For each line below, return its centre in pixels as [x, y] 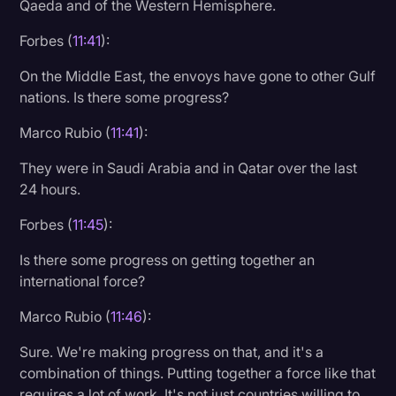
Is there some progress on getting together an [168, 259]
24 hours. [50, 189]
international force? [83, 281]
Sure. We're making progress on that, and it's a [172, 351]
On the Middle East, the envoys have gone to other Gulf [198, 76]
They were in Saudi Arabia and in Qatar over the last [189, 168]
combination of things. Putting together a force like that [198, 373]
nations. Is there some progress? [125, 97]
